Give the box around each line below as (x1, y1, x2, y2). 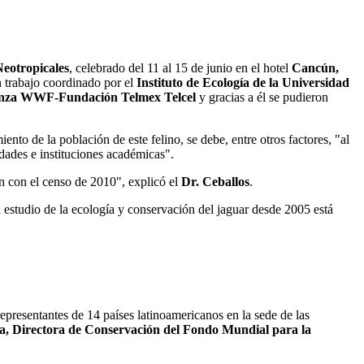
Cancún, (292, 61, 339, 76)
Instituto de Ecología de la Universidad (133, 76, 349, 90)
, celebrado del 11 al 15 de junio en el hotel (69, 61, 292, 76)
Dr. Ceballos (181, 175, 249, 189)
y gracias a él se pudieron (199, 90, 328, 105)
